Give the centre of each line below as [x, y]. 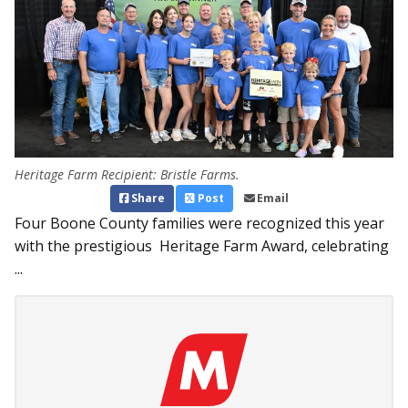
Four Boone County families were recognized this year [199, 224]
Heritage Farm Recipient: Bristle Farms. [127, 175]
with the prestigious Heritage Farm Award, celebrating [202, 246]
